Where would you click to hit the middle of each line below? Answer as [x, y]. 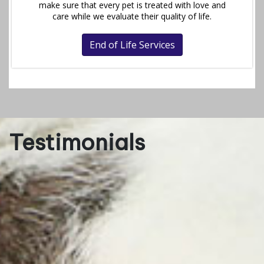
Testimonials [77, 143]
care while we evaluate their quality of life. [132, 16]
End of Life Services [132, 45]
